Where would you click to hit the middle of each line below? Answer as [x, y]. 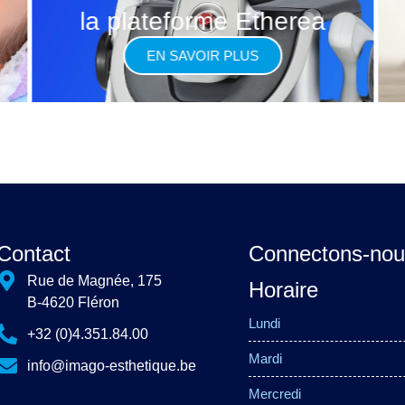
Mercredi [275, 394]
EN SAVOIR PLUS [203, 56]
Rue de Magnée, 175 [94, 281]
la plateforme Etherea [203, 22]
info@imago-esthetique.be [111, 366]
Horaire [284, 290]
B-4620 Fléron [73, 303]
